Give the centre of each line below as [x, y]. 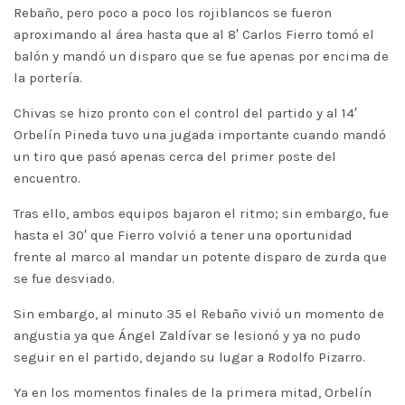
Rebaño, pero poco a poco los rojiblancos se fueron [173, 13]
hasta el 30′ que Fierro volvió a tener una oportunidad [183, 235]
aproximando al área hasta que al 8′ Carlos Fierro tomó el [194, 34]
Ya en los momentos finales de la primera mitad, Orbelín [193, 392]
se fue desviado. [64, 278]
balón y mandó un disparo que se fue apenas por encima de [201, 56]
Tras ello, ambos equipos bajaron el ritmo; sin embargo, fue [201, 213]
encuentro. [47, 178]
